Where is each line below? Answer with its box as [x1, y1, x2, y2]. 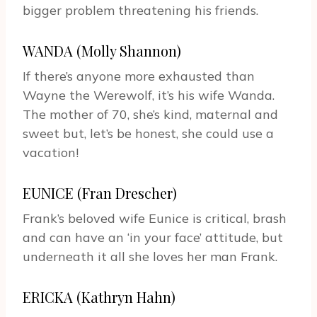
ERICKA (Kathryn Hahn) [23, 287, 175, 307]
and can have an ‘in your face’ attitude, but [23, 229, 283, 246]
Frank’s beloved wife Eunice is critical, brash [23, 210, 287, 227]
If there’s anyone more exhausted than [23, 68, 255, 85]
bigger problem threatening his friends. [23, 2, 258, 19]
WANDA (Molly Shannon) [23, 41, 181, 61]
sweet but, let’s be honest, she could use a [23, 125, 274, 142]
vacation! [23, 144, 82, 161]
